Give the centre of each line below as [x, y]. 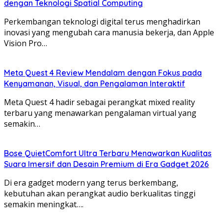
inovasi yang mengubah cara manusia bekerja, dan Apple [109, 32]
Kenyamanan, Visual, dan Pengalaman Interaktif [95, 83]
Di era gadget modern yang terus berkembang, [91, 182]
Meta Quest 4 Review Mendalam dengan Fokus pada [103, 72]
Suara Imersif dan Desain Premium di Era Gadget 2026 [106, 164]
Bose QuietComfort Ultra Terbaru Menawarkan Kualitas [108, 153]
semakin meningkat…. [44, 204]
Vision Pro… [26, 43]
